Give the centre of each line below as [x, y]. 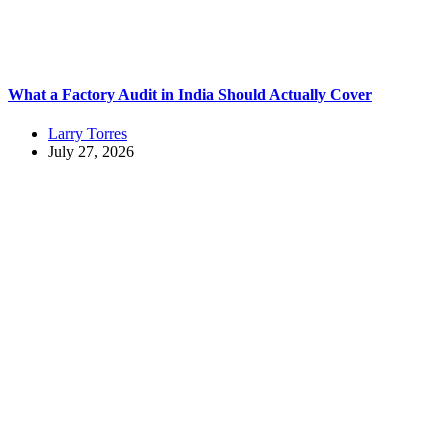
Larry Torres [87, 133]
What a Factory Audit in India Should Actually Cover [190, 94]
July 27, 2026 [91, 151]
